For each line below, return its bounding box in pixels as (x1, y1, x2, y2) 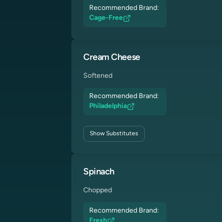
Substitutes (105, 131, 138, 137)
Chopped (83, 187, 112, 194)
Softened (83, 72, 112, 80)
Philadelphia (89, 103, 127, 110)
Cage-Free (89, 14, 123, 22)
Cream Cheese (83, 53, 140, 62)
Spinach (83, 167, 114, 177)
